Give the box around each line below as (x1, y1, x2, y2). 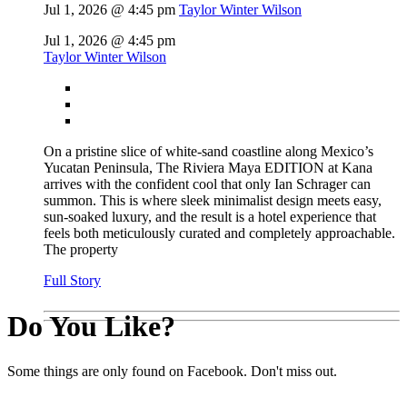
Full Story (44, 273, 101, 289)
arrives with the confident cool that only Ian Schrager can (44, 176, 371, 193)
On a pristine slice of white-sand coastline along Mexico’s (44, 144, 373, 160)
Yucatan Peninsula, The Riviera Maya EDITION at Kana (44, 160, 372, 176)
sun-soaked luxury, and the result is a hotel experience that (44, 209, 376, 225)
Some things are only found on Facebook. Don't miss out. (7, 362, 337, 379)
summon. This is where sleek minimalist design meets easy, (44, 193, 382, 209)
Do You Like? (7, 310, 175, 343)
